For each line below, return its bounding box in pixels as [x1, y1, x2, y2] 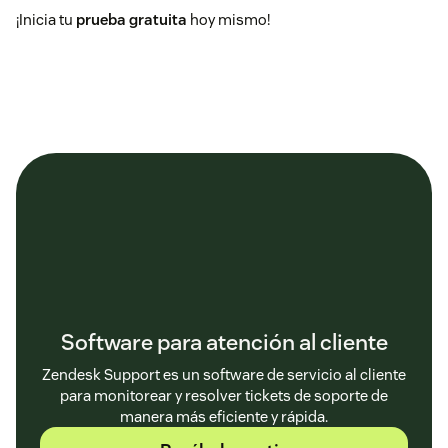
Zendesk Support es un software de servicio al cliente [42, 365, 406, 385]
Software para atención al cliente [60, 328, 388, 357]
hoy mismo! [187, 10, 273, 30]
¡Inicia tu [16, 10, 76, 30]
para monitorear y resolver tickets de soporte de [60, 386, 388, 406]
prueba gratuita [76, 10, 187, 30]
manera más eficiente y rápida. [120, 407, 328, 427]
